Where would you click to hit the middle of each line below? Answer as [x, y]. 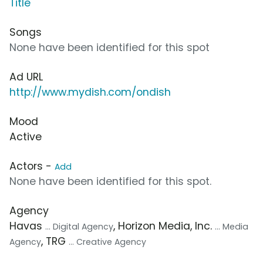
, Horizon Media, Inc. [164, 226]
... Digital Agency [79, 227]
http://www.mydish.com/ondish [90, 92]
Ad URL [26, 77]
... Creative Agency [107, 242]
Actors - [32, 166]
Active [26, 137]
